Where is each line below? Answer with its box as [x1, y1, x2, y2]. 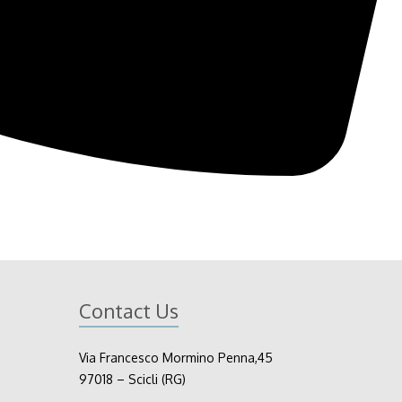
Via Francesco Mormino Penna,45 [79, 349, 273, 365]
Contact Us [79, 297, 179, 323]
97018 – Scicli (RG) [79, 371, 186, 387]
